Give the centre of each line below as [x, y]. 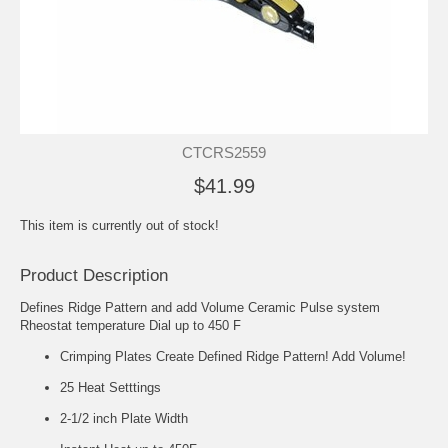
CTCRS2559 [224, 152]
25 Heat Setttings [110, 387]
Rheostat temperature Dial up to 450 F [130, 325]
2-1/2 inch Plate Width [124, 418]
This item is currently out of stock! [119, 225]
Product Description [94, 275]
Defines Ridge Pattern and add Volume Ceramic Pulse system [200, 307]
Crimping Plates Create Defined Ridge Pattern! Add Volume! [233, 356]
